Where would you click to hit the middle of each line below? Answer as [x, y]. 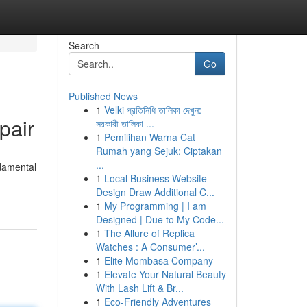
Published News [103, 96]
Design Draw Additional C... [155, 192]
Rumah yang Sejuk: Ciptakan [159, 151]
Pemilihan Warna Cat [149, 137]
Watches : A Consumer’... [150, 247]
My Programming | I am [155, 206]
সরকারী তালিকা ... [125, 123]
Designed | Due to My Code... [160, 219]
